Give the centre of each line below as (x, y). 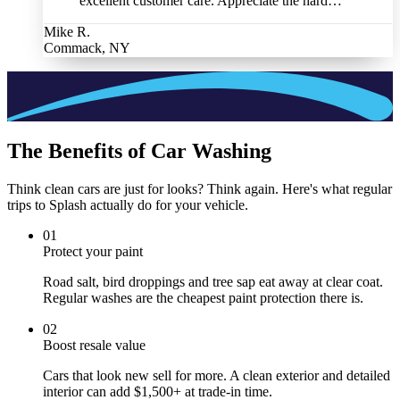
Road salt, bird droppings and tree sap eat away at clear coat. (213, 282)
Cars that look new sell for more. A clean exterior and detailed (217, 376)
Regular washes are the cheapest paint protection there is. (203, 298)
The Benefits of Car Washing (139, 151)
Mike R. (67, 32)
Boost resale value (94, 346)
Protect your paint (93, 252)
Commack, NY (87, 48)
